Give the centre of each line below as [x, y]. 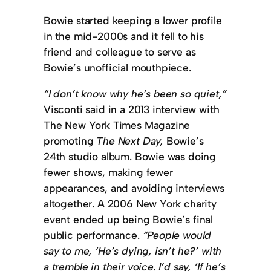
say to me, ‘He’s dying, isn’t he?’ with [133, 250]
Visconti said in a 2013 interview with [132, 109]
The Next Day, [130, 140]
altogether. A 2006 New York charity [130, 203]
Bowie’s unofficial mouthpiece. [117, 67]
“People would [177, 235]
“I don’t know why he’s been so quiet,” [135, 93]
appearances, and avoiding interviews [134, 188]
